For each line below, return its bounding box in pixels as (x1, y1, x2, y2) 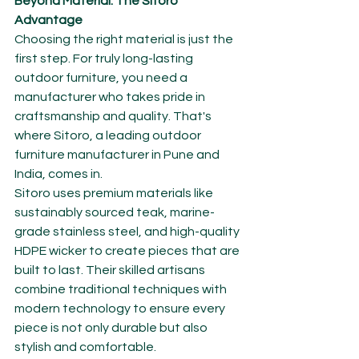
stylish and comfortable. (14, 341, 156, 354)
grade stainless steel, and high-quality (14, 225, 242, 239)
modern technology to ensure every (14, 302, 228, 316)
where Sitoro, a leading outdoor (14, 129, 204, 143)
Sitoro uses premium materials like (14, 187, 216, 200)
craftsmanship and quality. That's (14, 110, 214, 123)
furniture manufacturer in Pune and (14, 148, 222, 162)
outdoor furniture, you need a (14, 71, 190, 85)
